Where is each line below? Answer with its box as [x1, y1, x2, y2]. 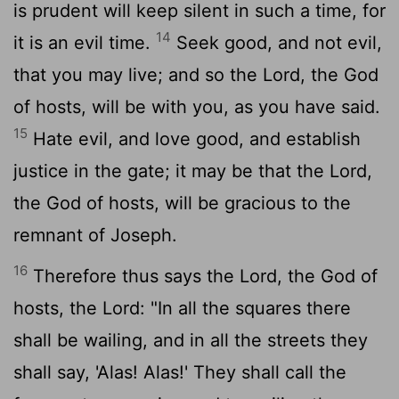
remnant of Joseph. [13, 224, 177, 246]
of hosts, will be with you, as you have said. [13, 95, 380, 118]
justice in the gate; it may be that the [13, 159, 330, 182]
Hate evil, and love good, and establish [28, 127, 361, 150]
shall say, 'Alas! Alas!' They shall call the [13, 361, 346, 383]
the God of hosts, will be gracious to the [13, 191, 351, 214]
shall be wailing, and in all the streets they [13, 329, 368, 351]
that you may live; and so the [13, 63, 263, 85]
